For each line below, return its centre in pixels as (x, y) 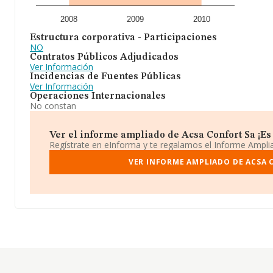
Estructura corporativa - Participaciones (123, 38)
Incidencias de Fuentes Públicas (105, 77)
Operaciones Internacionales (98, 96)
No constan (53, 106)
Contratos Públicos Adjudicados (104, 57)
